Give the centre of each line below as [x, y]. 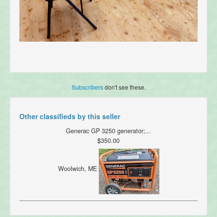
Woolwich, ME [78, 169]
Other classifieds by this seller [70, 116]
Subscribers [87, 87]
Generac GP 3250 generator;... [108, 131]
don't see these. [124, 87]
